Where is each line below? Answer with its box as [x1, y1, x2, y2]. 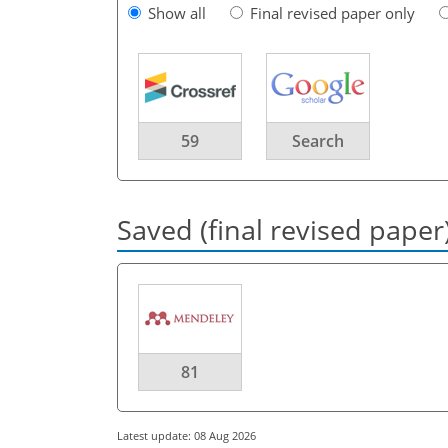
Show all [148, 2, 206, 23]
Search [292, 129, 344, 152]
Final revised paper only [250, 2, 415, 23]
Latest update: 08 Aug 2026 [117, 427, 256, 443]
